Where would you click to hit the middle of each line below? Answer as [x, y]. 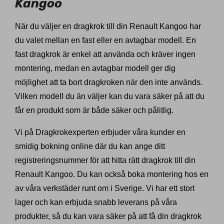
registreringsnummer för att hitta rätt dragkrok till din [105, 160]
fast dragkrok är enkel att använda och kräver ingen [105, 54]
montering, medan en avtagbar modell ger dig [95, 68]
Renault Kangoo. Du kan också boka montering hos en [112, 174]
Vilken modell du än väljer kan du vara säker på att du [110, 96]
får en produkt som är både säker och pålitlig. [94, 110]
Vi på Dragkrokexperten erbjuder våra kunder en [100, 132]
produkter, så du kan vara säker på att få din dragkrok [108, 216]
